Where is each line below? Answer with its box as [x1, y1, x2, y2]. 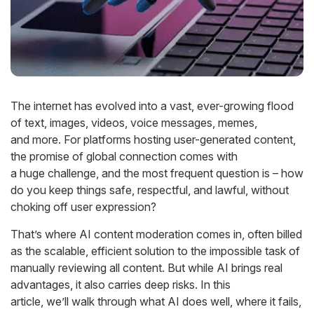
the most [121, 166, 170, 180]
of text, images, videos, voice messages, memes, [11, 116, 257, 130]
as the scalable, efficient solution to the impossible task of [11, 244, 300, 258]
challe [48, 166, 77, 180]
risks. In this [170, 278, 231, 292]
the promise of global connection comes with [11, 149, 238, 163]
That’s [11, 227, 42, 241]
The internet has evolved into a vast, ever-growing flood [11, 99, 294, 113]
